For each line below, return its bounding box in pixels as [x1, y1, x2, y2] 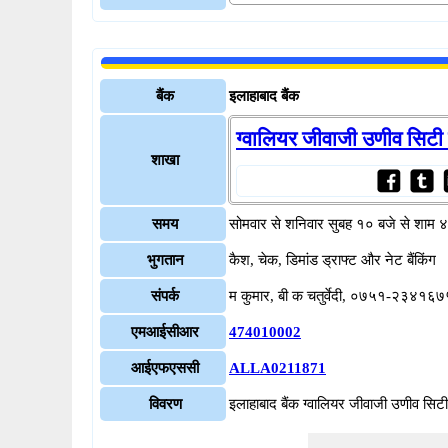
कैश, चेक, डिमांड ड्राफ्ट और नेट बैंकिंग [229, 252, 436, 268]
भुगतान [146, 252, 184, 268]
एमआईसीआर [131, 324, 199, 340]
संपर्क [151, 288, 179, 304]
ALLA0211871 [229, 360, 326, 376]
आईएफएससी [131, 360, 199, 376]
